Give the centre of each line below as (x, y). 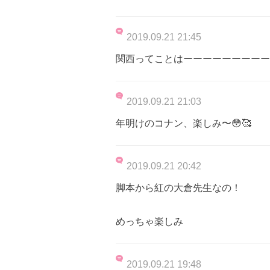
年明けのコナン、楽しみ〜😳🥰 (184, 123)
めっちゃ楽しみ (149, 221)
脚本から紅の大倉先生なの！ (178, 187)
